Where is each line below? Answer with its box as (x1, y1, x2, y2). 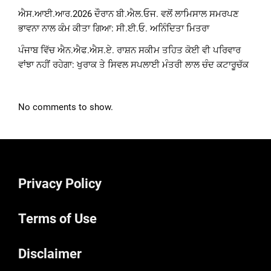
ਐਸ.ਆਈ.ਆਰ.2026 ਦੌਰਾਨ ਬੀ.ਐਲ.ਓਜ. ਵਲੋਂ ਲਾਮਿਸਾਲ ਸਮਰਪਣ (18, 8, 239, 20)
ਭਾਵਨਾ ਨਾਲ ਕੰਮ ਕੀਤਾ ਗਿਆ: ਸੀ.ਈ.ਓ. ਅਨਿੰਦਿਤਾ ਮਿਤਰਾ (18, 23, 209, 34)
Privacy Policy (18, 176, 102, 192)
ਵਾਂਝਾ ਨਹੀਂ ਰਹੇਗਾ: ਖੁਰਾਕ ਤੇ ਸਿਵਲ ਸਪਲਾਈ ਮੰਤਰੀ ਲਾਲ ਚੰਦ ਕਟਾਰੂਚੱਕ (18, 59, 249, 71)
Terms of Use (18, 211, 97, 227)
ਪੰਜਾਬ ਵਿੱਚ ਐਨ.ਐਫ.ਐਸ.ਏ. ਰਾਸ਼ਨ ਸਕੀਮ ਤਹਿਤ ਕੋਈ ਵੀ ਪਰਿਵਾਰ (18, 45, 241, 56)
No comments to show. (18, 102, 113, 113)
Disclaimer (18, 246, 82, 262)
